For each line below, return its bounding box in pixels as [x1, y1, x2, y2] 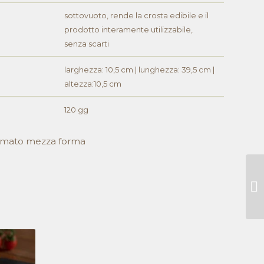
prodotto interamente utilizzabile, [64, 25, 193, 34]
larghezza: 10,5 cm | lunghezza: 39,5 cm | [64, 65, 215, 74]
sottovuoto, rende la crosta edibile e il [64, 11, 209, 20]
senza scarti [64, 39, 110, 48]
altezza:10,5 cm [64, 79, 122, 88]
